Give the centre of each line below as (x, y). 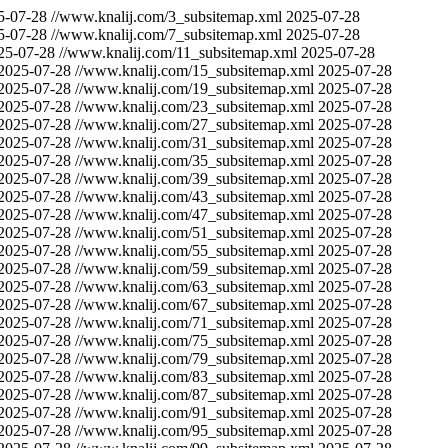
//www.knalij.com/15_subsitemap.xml (194, 70)
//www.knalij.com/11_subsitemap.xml (178, 52)
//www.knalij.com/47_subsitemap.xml (194, 214)
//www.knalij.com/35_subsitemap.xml (194, 160)
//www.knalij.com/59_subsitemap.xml (194, 268)
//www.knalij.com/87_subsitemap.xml (194, 394)
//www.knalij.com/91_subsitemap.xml (194, 412)
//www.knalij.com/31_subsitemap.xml (194, 142)
